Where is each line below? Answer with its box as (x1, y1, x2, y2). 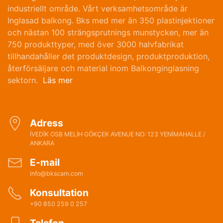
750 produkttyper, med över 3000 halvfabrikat (7, 39, 184, 50)
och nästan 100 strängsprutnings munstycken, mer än (7, 27, 209, 38)
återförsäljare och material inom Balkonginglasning (7, 63, 199, 74)
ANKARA (30, 139, 54, 147)
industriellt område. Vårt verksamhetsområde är (7, 3, 188, 14)
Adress (30, 117, 63, 129)
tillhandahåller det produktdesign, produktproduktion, (7, 51, 210, 62)
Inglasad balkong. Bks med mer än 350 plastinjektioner (7, 15, 215, 26)
